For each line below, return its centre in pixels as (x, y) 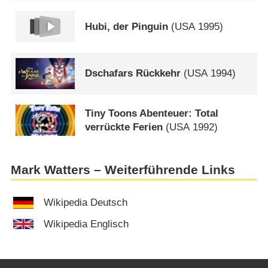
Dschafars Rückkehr (133, 74)
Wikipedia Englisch (86, 224)
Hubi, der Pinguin (127, 27)
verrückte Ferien (124, 127)
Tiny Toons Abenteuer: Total (152, 114)
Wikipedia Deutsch (86, 203)
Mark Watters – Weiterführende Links (123, 170)
